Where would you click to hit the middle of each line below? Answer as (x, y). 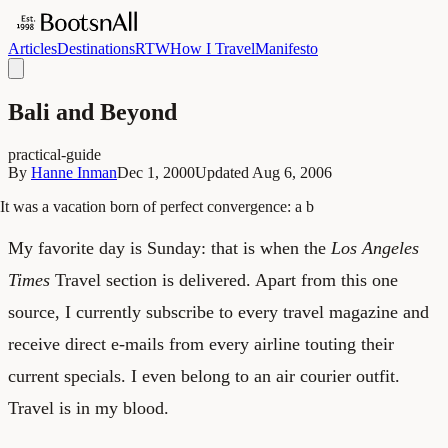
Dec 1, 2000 (156, 172)
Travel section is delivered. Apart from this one (224, 279)
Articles (32, 48)
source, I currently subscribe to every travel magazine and (218, 311)
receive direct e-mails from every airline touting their (201, 343)
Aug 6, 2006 (292, 172)
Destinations (96, 48)
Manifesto (286, 48)
